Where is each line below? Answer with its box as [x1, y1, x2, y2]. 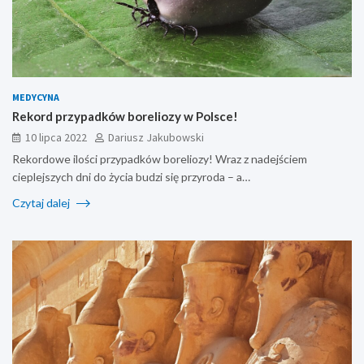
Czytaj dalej [12, 195, 72, 210]
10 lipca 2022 [25, 129, 87, 145]
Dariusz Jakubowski [108, 129, 204, 145]
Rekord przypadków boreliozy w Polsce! [12, 108, 238, 123]
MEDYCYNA [12, 90, 59, 103]
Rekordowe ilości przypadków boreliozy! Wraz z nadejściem [12, 151, 307, 166]
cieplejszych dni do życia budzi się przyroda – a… [12, 169, 250, 184]
